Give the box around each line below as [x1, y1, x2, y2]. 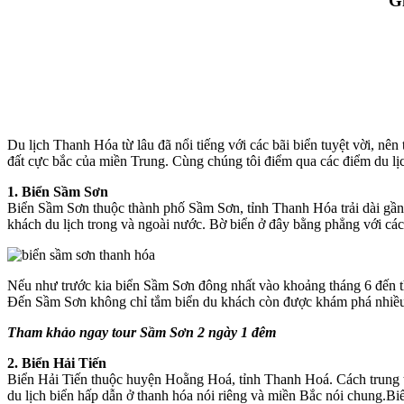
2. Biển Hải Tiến [7, 354, 106, 371]
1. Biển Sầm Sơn [7, 183, 108, 199]
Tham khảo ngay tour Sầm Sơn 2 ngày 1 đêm [7, 324, 276, 340]
